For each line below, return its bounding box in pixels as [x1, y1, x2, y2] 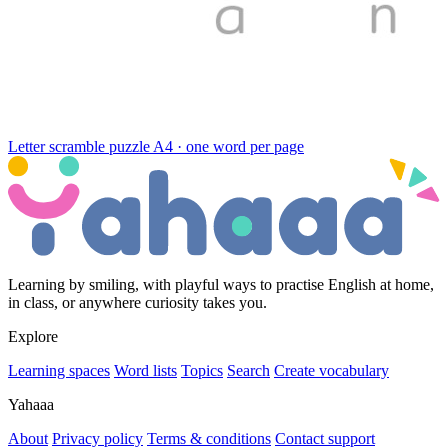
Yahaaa [8, 395, 54, 413]
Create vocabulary [274, 361, 389, 379]
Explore [8, 327, 58, 345]
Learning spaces [8, 361, 110, 379]
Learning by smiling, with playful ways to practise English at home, [8, 275, 434, 293]
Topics [181, 361, 223, 379]
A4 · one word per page [153, 138, 304, 156]
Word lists [114, 361, 177, 379]
